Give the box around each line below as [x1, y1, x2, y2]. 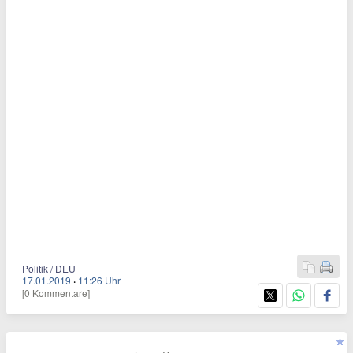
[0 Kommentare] [22, 286, 90, 299]
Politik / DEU [22, 262, 76, 275]
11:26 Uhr [78, 273, 121, 287]
